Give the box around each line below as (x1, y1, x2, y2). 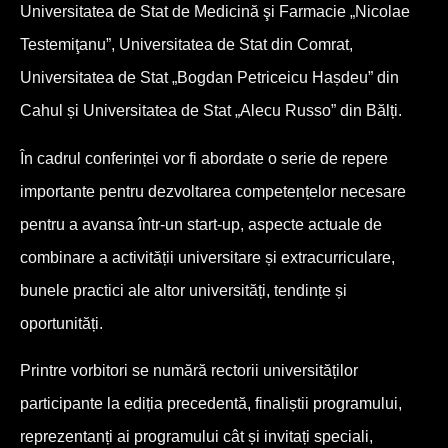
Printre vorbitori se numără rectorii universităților (20, 362, 358, 380)
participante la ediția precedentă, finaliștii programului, (20, 395, 402, 413)
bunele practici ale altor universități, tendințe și (20, 281, 347, 299)
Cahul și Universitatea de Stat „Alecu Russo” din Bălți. (20, 102, 402, 120)
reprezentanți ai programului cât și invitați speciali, (20, 428, 373, 446)
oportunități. (20, 314, 103, 332)
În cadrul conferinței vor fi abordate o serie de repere (20, 149, 388, 167)
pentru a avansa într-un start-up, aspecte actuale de (20, 215, 382, 233)
